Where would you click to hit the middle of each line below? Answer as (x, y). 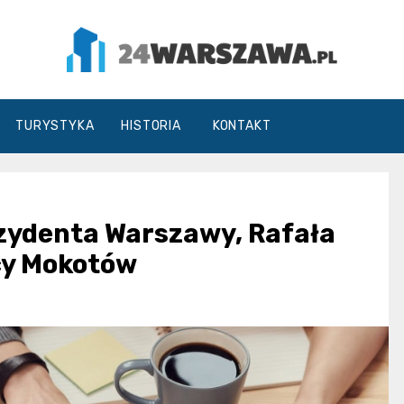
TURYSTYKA (55, 125)
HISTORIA (151, 125)
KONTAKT (242, 125)
